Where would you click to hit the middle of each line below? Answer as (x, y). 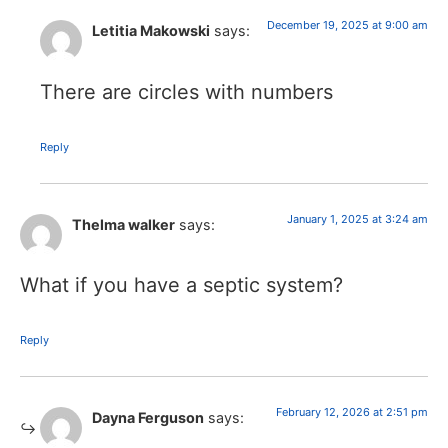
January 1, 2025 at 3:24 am (357, 218)
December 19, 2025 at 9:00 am (347, 25)
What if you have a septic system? (181, 285)
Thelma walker (123, 224)
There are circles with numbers (186, 91)
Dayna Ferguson (148, 418)
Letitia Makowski (151, 31)
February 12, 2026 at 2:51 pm (352, 412)
